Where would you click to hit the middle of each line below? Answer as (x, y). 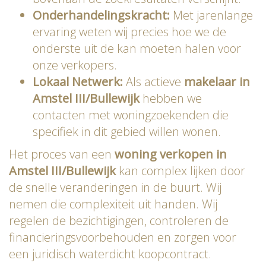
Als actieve (153, 82)
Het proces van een (62, 154)
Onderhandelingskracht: (101, 15)
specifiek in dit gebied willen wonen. (127, 132)
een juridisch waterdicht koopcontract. (110, 254)
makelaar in (217, 82)
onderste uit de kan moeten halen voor (137, 49)
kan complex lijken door (180, 171)
